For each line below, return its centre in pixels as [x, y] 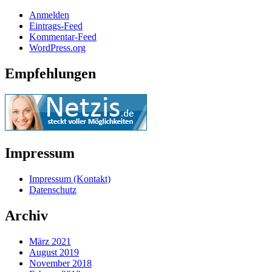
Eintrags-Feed [56, 26]
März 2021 [50, 241]
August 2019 [54, 252]
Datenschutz [53, 190]
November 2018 [60, 263]
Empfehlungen [50, 74]
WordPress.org [57, 48]
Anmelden [49, 15]
